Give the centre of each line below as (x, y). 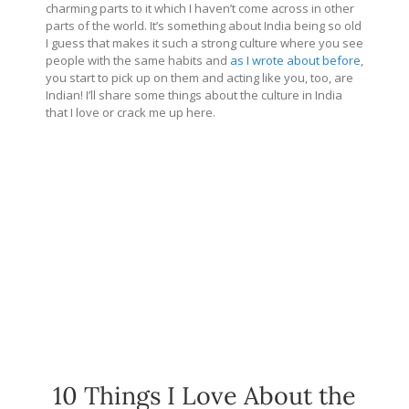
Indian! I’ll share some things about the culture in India (194, 95)
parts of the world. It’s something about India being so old (204, 26)
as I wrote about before (295, 61)
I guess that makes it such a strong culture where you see (204, 43)
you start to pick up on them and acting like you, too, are (199, 78)
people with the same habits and (138, 61)
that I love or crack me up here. (131, 113)
